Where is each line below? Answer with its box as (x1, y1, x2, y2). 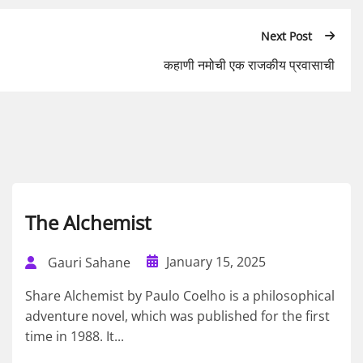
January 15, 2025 (166, 252, 266, 271)
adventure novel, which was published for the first (25, 306, 330, 325)
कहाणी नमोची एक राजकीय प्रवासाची (164, 55, 335, 74)
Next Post (261, 28, 312, 45)
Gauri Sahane (48, 253, 130, 271)
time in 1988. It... (25, 327, 124, 345)
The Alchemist (25, 208, 152, 236)
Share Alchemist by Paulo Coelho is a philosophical (25, 286, 335, 305)
